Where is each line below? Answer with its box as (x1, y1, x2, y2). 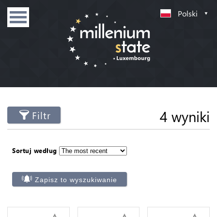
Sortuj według (12, 146, 57, 155)
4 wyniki (160, 107, 210, 125)
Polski (178, 8, 198, 18)
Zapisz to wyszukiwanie (35, 175, 117, 184)
